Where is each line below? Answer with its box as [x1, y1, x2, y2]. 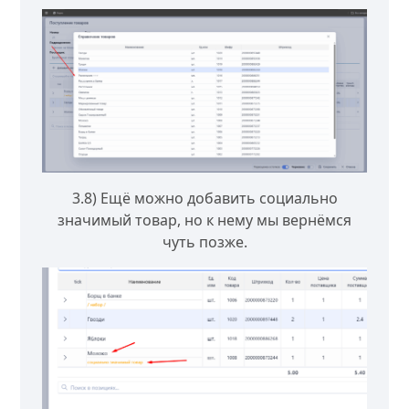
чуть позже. [162, 231, 247, 252]
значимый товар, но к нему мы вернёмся [58, 209, 351, 230]
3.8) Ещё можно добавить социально [71, 187, 338, 208]
